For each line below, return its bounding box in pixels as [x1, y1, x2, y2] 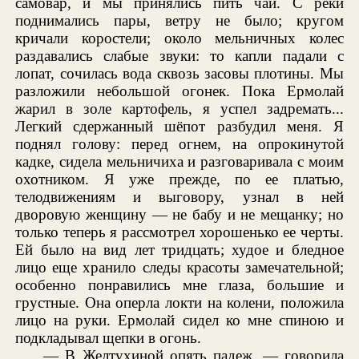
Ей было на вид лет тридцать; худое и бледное [15, 241, 344, 259]
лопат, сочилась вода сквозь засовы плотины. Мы [15, 65, 344, 83]
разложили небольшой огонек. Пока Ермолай [15, 83, 344, 100]
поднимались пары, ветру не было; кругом [15, 12, 344, 30]
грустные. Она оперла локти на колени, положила [15, 294, 344, 312]
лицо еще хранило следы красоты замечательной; [15, 259, 344, 276]
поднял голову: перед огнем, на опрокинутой [15, 135, 344, 153]
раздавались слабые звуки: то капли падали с [15, 47, 344, 65]
